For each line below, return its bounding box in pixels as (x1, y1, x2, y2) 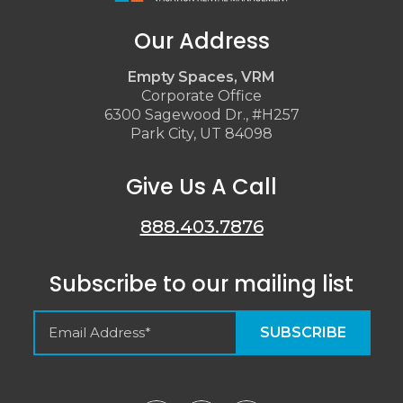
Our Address (133, 25, 270, 56)
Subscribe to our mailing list (49, 268, 354, 299)
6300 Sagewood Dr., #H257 (103, 105, 300, 123)
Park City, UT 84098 (130, 124, 273, 142)
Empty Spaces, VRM (128, 67, 275, 85)
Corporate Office (141, 86, 262, 104)
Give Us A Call (126, 171, 277, 201)
